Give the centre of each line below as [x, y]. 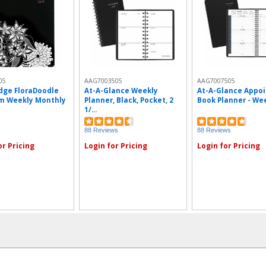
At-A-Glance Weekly [121, 91]
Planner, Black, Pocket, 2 [129, 100]
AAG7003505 [103, 81]
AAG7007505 [216, 81]
